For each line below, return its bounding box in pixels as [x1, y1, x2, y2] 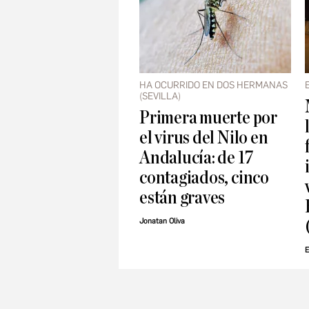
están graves [139, 188, 226, 208]
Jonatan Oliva [139, 217, 185, 226]
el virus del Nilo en [139, 128, 268, 148]
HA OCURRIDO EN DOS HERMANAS [139, 79, 288, 92]
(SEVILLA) [139, 90, 181, 103]
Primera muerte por [139, 108, 277, 128]
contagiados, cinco [139, 168, 269, 188]
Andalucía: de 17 [139, 148, 254, 168]
